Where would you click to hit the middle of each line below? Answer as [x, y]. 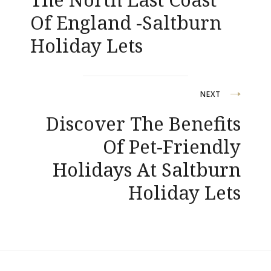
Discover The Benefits [143, 123]
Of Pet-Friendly [172, 146]
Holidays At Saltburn [147, 169]
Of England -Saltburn [126, 22]
